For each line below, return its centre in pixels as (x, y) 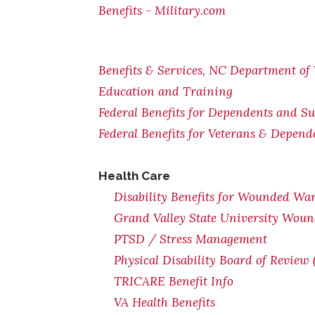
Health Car (130, 176)
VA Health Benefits (165, 302)
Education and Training (166, 91)
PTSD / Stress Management (191, 239)
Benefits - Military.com (162, 11)
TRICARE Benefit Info (174, 281)
